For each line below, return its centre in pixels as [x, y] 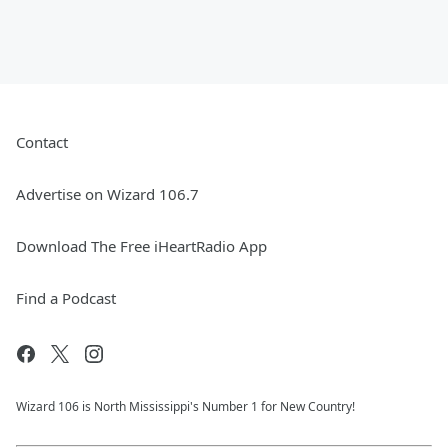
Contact [42, 142]
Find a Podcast [66, 298]
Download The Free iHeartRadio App [141, 246]
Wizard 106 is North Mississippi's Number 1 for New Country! [185, 406]
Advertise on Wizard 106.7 [107, 194]
